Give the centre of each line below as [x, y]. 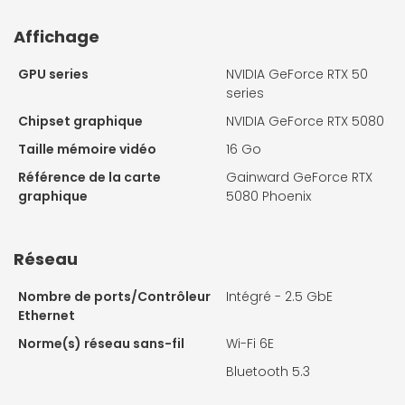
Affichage [57, 37]
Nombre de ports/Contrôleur [114, 297]
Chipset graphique [80, 122]
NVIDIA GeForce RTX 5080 [305, 122]
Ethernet [47, 316]
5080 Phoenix [268, 197]
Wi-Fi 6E [250, 344]
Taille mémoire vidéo [87, 150]
